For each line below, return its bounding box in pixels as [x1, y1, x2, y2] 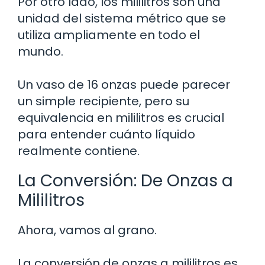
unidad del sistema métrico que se [18, 10, 226, 27]
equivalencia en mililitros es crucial [18, 109, 224, 127]
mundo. [18, 43, 63, 60]
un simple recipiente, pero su [18, 93, 189, 110]
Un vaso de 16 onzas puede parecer [18, 76, 230, 93]
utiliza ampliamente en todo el [18, 27, 200, 44]
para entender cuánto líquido [18, 126, 195, 143]
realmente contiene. [18, 143, 140, 160]
